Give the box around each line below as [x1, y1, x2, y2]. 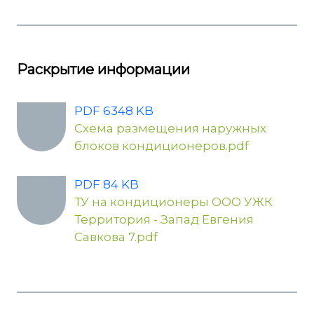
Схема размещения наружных [74, 121, 266, 136]
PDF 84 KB [74, 177, 139, 192]
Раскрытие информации [17, 61, 190, 78]
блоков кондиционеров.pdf [74, 139, 249, 153]
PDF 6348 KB [74, 104, 153, 118]
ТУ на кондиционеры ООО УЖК [74, 195, 273, 210]
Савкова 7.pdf [74, 230, 158, 245]
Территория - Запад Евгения [74, 212, 254, 227]
